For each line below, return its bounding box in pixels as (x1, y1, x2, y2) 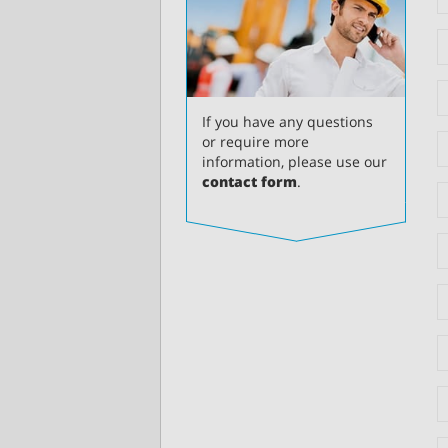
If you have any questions (202, 112, 373, 132)
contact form (202, 172, 297, 192)
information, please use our (202, 152, 387, 172)
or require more (202, 132, 309, 152)
